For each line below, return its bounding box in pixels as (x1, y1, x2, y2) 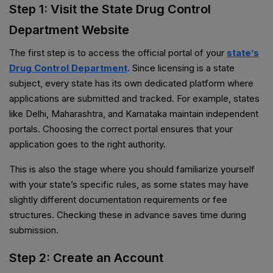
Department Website (9, 23, 129, 38)
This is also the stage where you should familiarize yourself (9, 163, 255, 175)
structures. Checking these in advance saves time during (9, 209, 246, 221)
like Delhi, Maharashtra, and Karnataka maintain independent (9, 108, 258, 120)
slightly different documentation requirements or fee (9, 194, 227, 206)
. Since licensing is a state (127, 62, 235, 74)
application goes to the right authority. (9, 138, 166, 151)
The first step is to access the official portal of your (9, 47, 227, 59)
